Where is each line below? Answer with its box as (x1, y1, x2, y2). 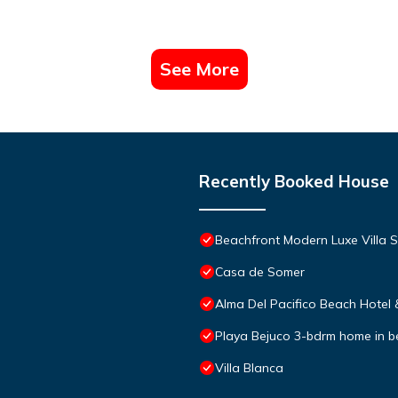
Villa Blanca (215, 359, 283, 376)
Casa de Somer (215, 263, 305, 280)
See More (159, 57, 239, 80)
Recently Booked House (199, 170, 389, 192)
